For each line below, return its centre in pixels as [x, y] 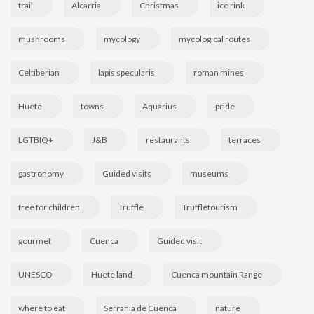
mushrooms [42, 39]
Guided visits [127, 173]
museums [209, 173]
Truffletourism [210, 207]
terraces [245, 140]
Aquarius [159, 106]
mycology [122, 39]
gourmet [35, 241]
